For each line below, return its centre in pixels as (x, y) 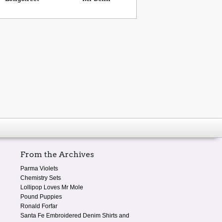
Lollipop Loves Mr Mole (52, 187)
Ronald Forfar (39, 206)
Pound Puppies (41, 196)
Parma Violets (39, 168)
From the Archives (57, 154)
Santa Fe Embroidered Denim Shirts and (75, 215)
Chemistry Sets (41, 178)
